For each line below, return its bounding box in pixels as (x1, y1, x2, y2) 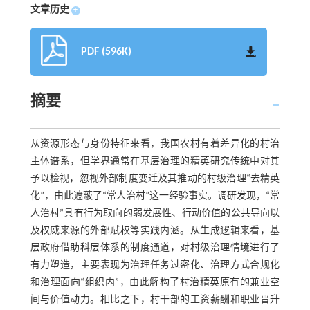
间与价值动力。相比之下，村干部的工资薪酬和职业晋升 (30, 295, 280, 306)
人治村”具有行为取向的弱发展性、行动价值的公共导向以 (30, 208, 280, 219)
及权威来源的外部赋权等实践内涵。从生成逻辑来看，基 (30, 226, 280, 237)
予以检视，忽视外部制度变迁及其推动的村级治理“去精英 (30, 174, 280, 185)
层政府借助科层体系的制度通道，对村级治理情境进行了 (30, 243, 280, 254)
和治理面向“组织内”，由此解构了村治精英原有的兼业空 (30, 277, 280, 289)
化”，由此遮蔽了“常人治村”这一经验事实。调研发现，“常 (30, 191, 280, 202)
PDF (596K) (80, 46, 131, 58)
